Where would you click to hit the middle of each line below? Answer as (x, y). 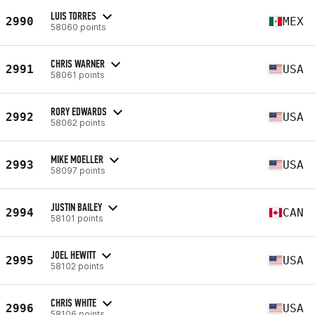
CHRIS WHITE (73, 302)
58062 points (78, 122)
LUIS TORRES (73, 15)
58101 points (77, 218)
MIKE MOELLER (77, 159)
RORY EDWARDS (79, 111)
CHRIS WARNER (78, 63)
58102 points (77, 266)
